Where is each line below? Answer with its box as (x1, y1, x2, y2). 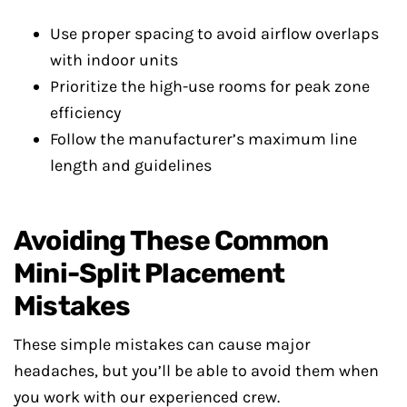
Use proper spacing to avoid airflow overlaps (50, 24, 379, 44)
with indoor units (50, 50, 178, 70)
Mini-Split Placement (14, 257, 284, 290)
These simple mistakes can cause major (14, 334, 311, 354)
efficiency (50, 103, 121, 123)
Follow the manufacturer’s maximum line (50, 129, 357, 149)
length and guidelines (50, 155, 212, 175)
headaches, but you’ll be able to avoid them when (14, 361, 379, 381)
